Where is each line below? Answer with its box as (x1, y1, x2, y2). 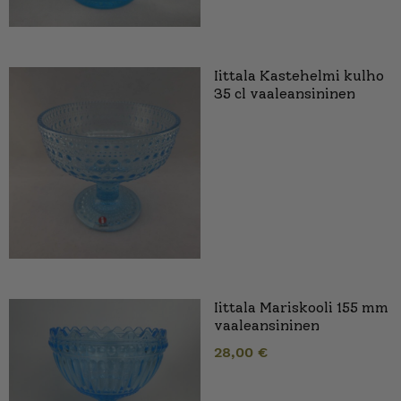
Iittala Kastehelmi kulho (214, 66, 384, 84)
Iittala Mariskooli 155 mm (214, 298, 388, 316)
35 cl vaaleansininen (214, 84, 355, 102)
